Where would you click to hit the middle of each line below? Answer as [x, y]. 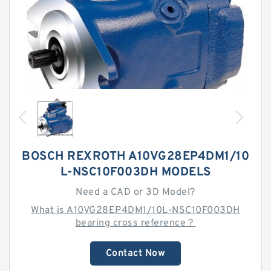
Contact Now [135, 253]
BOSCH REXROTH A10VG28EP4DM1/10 [135, 157]
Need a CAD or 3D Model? [135, 192]
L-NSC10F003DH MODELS [135, 172]
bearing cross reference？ [135, 223]
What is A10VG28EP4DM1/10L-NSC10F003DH [135, 211]
